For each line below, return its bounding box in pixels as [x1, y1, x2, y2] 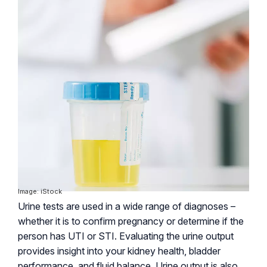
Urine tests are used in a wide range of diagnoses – [18, 200, 235, 212]
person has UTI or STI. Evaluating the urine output [18, 229, 234, 242]
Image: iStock [18, 187, 62, 195]
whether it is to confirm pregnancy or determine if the [18, 215, 244, 227]
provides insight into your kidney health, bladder [18, 244, 221, 257]
